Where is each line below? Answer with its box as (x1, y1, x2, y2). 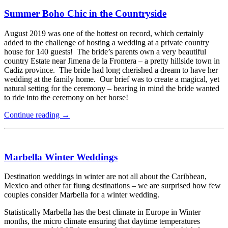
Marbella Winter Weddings (4, 151, 118, 162)
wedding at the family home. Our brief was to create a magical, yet (4, 74, 219, 83)
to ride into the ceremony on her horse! (4, 93, 128, 102)
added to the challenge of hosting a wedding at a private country (4, 38, 209, 47)
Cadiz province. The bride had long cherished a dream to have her (4, 65, 218, 74)
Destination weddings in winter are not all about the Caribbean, (4, 172, 207, 181)
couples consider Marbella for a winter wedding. (4, 190, 159, 199)
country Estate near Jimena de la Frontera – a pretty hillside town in (4, 56, 220, 65)
